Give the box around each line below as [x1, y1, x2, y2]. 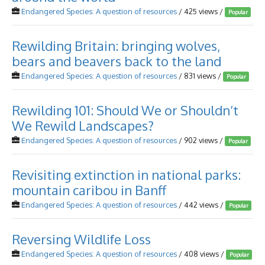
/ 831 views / [177, 71, 223, 80]
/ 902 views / [177, 135, 225, 145]
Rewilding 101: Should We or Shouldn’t [12, 102, 238, 118]
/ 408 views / [177, 249, 226, 258]
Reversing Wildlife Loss [12, 231, 151, 247]
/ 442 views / [177, 200, 225, 209]
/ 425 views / [177, 7, 225, 16]
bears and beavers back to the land [12, 53, 221, 69]
